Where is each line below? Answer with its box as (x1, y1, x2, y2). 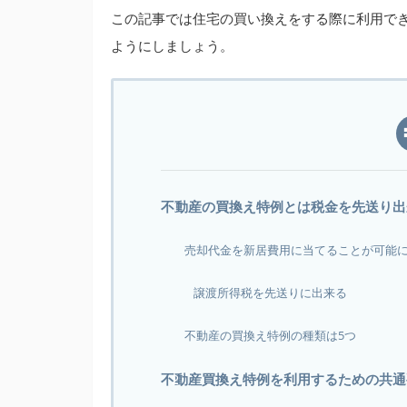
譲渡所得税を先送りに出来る (194, 284, 347, 301)
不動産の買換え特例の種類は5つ (184, 327, 356, 343)
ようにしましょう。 (111, 36, 233, 55)
